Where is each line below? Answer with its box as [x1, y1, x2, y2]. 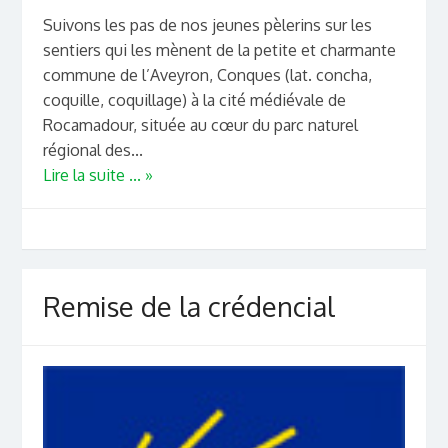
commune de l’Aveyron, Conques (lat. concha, [42, 64, 372, 85]
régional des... [42, 139, 143, 160]
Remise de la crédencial [42, 289, 335, 324]
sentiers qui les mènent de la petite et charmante [42, 39, 396, 60]
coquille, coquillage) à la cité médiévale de [42, 89, 346, 110]
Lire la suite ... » [42, 164, 153, 185]
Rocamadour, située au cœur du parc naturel [42, 114, 358, 135]
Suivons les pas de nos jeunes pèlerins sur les [42, 14, 372, 35]
